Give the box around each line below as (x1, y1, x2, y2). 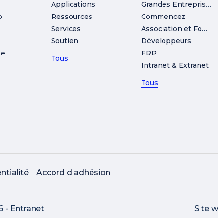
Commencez (141, 12, 185, 21)
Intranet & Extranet (141, 60, 209, 70)
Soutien (51, 36, 79, 45)
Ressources (51, 12, 93, 21)
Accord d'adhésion (36, 167, 110, 177)
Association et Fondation (201, 24, 207, 33)
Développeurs (141, 36, 191, 45)
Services (51, 24, 81, 33)
